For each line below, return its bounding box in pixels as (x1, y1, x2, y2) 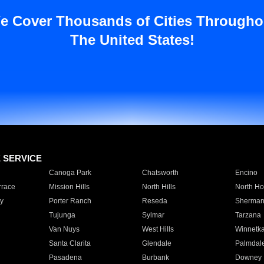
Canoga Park (48, 169, 91, 177)
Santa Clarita (48, 239, 91, 247)
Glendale (141, 239, 171, 247)
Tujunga (48, 211, 75, 219)
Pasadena (48, 253, 82, 262)
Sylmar (141, 211, 164, 219)
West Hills (141, 225, 174, 233)
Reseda (141, 197, 167, 205)
